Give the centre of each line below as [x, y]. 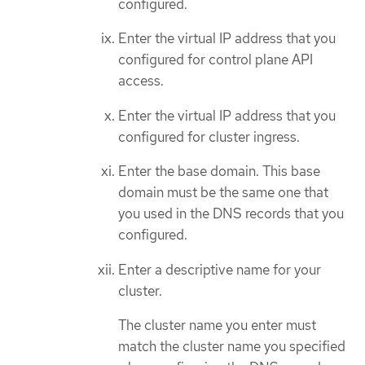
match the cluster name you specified [232, 347]
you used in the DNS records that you [231, 214]
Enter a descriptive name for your [220, 269]
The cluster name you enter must [217, 325]
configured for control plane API [215, 60]
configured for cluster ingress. [209, 136]
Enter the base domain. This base [219, 172]
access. [141, 81]
